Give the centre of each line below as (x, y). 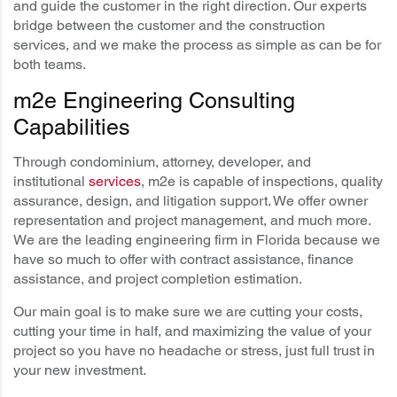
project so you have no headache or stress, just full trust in (194, 351)
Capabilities (72, 128)
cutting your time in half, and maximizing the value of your (192, 331)
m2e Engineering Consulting (154, 101)
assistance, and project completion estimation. (158, 279)
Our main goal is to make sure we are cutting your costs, (188, 312)
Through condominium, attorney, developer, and (162, 162)
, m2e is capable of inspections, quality (262, 182)
